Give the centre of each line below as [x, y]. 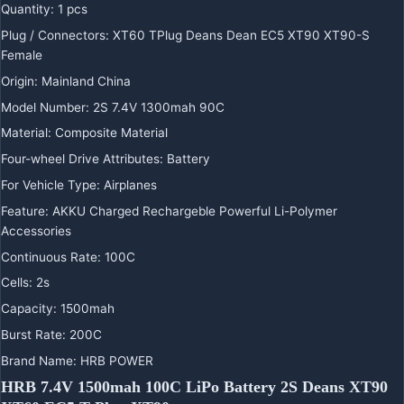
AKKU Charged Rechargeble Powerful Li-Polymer [195, 211]
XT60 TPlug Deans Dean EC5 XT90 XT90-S [241, 35]
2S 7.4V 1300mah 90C [159, 107]
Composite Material [111, 133]
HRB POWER [117, 360]
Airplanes [130, 185]
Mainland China [86, 81]
